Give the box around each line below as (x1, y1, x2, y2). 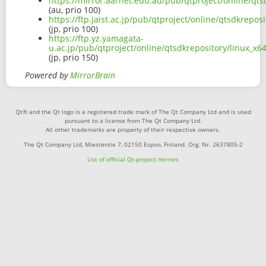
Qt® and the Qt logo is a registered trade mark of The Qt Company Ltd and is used (15, 107, 251, 116)
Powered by (25, 69, 70, 81)
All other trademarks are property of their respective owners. (46, 125, 220, 134)
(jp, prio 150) (49, 52, 98, 64)
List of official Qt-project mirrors (87, 155, 179, 164)
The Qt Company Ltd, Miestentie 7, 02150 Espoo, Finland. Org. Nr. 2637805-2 (23, 140, 243, 149)
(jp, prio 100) (49, 23, 98, 35)
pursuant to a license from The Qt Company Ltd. (64, 116, 202, 125)
